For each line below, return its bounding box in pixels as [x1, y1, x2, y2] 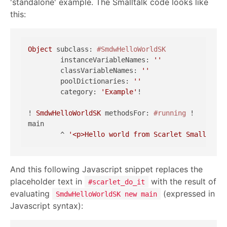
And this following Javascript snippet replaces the [10, 164, 203, 174]
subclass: [52, 45, 97, 54]
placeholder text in [10, 176, 85, 186]
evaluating [10, 188, 52, 199]
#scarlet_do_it [88, 177, 145, 186]
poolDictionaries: [60, 77, 133, 86]
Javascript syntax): [10, 200, 83, 211]
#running [154, 109, 186, 118]
